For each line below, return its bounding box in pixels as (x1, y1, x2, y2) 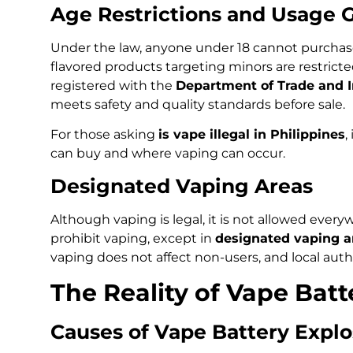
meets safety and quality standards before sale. (50, 96, 345, 112)
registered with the (50, 77, 176, 93)
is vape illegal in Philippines (158, 126, 345, 142)
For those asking (50, 126, 158, 142)
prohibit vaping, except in (50, 231, 215, 247)
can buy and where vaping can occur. (50, 145, 285, 161)
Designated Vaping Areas (50, 174, 313, 199)
